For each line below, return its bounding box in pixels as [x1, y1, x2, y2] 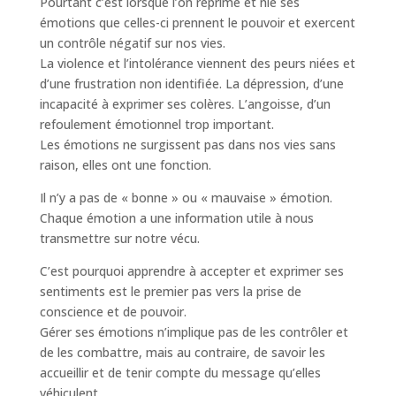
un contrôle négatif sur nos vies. [39, 34, 225, 51]
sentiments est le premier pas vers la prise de [39, 283, 301, 300]
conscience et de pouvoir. [39, 303, 187, 320]
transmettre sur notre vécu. [39, 230, 200, 247]
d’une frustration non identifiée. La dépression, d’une [39, 75, 344, 92]
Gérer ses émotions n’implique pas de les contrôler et [39, 324, 348, 340]
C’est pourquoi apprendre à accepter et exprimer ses [39, 263, 344, 279]
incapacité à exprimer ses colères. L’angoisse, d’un [39, 95, 331, 112]
